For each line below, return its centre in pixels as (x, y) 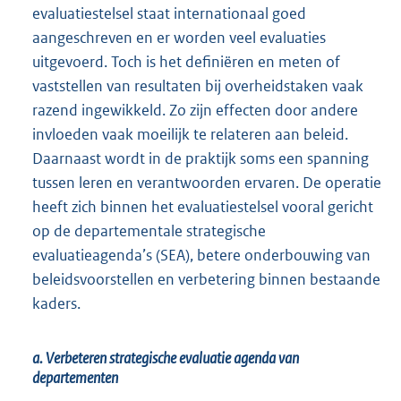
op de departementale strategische (149, 231)
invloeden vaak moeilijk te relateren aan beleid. (190, 135)
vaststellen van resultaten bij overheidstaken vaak (198, 86)
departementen (75, 378)
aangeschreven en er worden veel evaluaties (179, 38)
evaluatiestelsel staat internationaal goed (169, 14)
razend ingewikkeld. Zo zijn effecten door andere (195, 111)
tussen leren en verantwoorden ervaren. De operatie (207, 183)
